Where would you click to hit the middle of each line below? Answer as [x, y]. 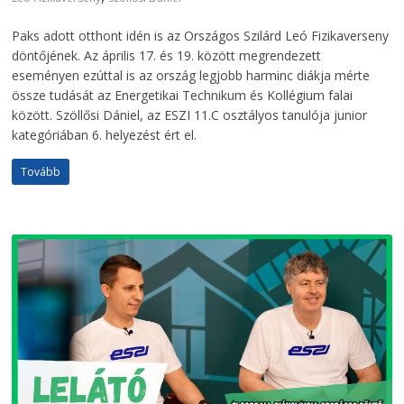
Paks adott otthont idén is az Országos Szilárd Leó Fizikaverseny [201, 35]
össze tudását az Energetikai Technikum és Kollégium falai [183, 95]
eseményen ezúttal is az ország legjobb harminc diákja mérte [191, 75]
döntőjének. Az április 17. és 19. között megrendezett [167, 55]
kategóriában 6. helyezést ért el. [105, 134]
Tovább [41, 171]
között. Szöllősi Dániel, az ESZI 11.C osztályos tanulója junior [190, 115]
